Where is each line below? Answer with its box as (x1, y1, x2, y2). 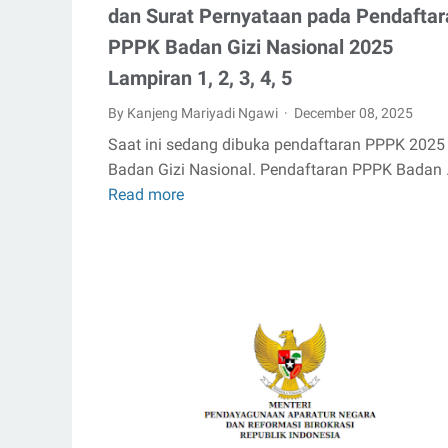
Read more (108, 185, 184, 205)
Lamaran (184, 288, 248, 308)
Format (184, 238, 235, 258)
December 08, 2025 (294, 105, 414, 122)
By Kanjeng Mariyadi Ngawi (108, 105, 281, 122)
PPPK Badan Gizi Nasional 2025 (108, 35, 393, 60)
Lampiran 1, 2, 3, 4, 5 (108, 66, 292, 91)
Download (184, 213, 256, 233)
